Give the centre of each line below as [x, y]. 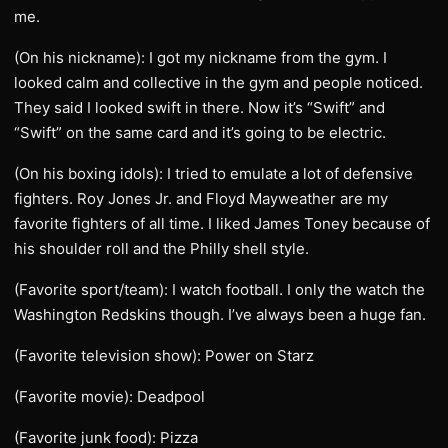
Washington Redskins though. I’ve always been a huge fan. [220, 314]
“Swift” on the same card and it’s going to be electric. [200, 132]
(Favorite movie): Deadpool [109, 396]
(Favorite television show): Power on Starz [164, 355]
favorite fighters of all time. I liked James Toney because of [222, 223]
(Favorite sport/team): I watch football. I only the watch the [219, 289]
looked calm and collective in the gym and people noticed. [218, 82]
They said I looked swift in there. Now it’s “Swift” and [199, 107]
